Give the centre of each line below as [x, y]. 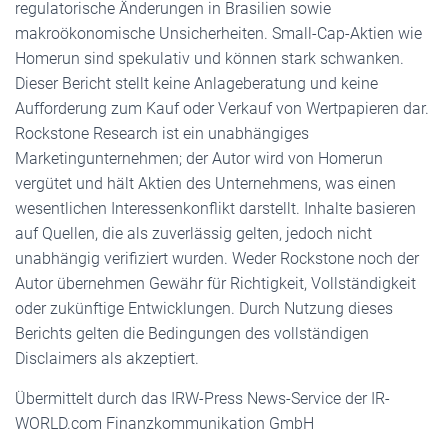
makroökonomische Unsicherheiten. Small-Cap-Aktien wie [218, 33]
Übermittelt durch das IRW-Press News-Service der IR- [202, 398]
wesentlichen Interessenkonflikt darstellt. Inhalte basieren [215, 208]
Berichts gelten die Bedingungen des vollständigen [192, 333]
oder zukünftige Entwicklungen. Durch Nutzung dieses [204, 308]
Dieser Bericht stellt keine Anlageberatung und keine [196, 83]
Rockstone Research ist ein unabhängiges [162, 133]
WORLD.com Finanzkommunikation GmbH [164, 423]
